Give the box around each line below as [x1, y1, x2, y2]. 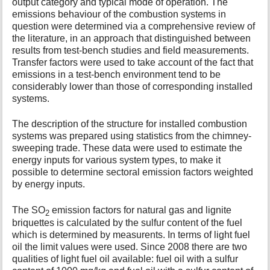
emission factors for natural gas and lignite [49, 204, 232, 215]
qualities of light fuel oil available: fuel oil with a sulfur [12, 253, 239, 264]
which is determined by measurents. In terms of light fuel [12, 229, 251, 240]
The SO [12, 204, 46, 215]
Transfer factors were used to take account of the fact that [12, 57, 254, 67]
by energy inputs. [12, 179, 86, 190]
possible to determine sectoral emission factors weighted [12, 167, 254, 178]
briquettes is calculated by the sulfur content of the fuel [12, 217, 243, 228]
